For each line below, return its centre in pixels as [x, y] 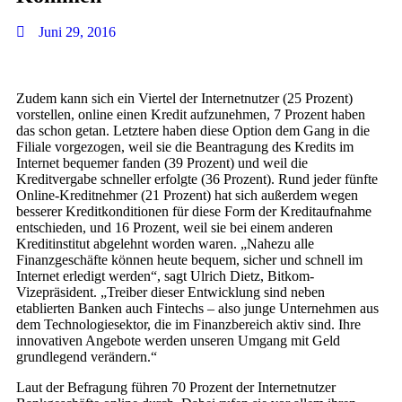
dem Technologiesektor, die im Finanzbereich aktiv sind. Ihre [188, 324]
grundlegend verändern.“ [87, 356]
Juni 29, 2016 [77, 31]
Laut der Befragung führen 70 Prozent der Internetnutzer [176, 387]
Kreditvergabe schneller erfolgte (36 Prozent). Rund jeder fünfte [197, 179]
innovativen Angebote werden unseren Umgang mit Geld [178, 340]
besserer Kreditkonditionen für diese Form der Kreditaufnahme [194, 211]
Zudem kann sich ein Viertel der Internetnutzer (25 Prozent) [184, 98]
